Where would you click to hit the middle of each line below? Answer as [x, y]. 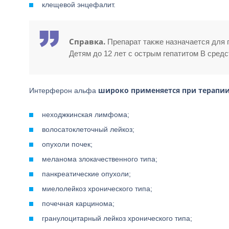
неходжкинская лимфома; [86, 114]
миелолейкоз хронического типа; [97, 189]
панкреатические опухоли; [86, 174]
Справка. [87, 41]
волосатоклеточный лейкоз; [88, 129]
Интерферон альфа [64, 90]
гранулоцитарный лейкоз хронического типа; [117, 218]
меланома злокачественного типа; [100, 159]
